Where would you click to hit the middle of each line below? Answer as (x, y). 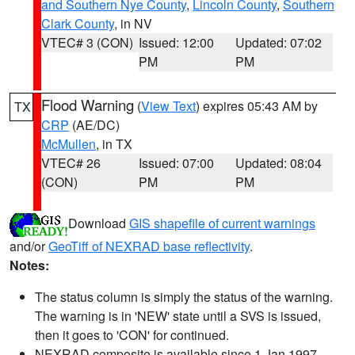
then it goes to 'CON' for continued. (132, 335)
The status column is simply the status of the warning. (184, 297)
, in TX (114, 144)
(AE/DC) (94, 125)
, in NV (133, 23)
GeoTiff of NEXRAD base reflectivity (149, 246)
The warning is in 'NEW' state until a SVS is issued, (178, 316)
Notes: (29, 265)
